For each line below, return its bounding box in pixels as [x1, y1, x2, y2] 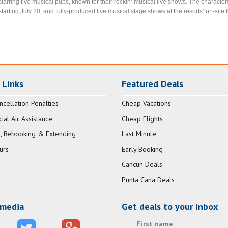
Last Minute [122, 129, 156, 139]
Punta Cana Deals [122, 175, 175, 185]
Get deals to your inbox [122, 201, 218, 213]
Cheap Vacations [122, 99, 171, 108]
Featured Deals [122, 78, 183, 90]
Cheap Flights [122, 114, 163, 124]
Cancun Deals [122, 160, 162, 169]
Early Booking [122, 145, 163, 154]
